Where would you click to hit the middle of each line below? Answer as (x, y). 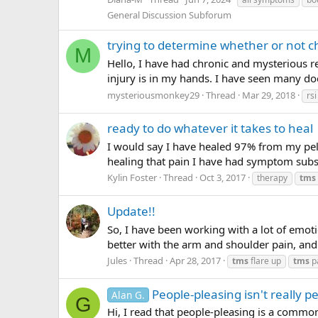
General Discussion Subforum (169, 15)
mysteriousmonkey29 (153, 95)
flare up (265, 261)
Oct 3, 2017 (223, 178)
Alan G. (128, 295)
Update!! (131, 211)
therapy (272, 178)
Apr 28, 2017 (195, 261)
